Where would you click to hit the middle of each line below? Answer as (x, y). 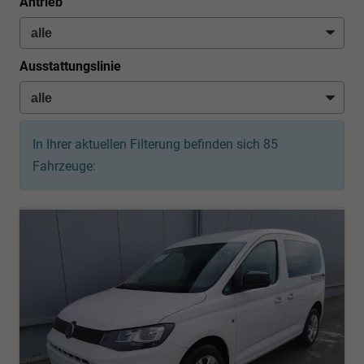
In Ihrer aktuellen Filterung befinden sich (148, 144)
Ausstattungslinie (70, 67)
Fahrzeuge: (64, 166)
